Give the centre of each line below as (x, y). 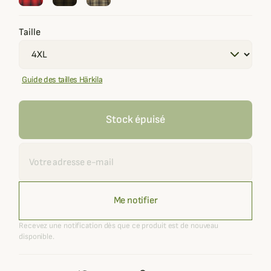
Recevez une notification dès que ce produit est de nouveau (119, 226)
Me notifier (135, 201)
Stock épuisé (135, 119)
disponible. (37, 237)
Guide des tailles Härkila (62, 80)
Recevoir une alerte (52, 148)
